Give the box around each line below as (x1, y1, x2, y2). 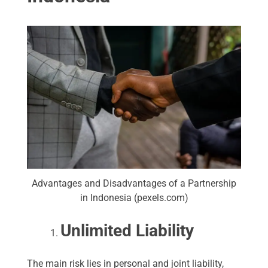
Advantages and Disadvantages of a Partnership (32, 177, 236, 189)
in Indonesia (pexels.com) (80, 191, 188, 203)
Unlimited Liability (60, 220, 194, 240)
